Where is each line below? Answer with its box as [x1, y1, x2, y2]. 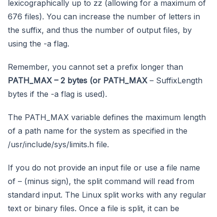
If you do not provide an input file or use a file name [8, 162, 200, 172]
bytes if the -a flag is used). [8, 89, 107, 99]
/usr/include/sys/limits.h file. [8, 139, 109, 149]
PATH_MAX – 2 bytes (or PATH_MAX [8, 75, 147, 85]
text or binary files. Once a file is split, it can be [8, 203, 179, 213]
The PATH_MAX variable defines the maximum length [8, 112, 206, 122]
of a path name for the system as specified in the [8, 125, 187, 136]
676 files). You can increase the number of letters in [8, 11, 200, 21]
